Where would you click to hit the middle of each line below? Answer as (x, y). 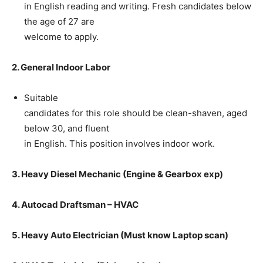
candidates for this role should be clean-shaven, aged (136, 113)
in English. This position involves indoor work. (119, 144)
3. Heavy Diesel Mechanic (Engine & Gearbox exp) (117, 174)
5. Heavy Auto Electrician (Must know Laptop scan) (120, 235)
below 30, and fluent (67, 129)
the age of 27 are (59, 22)
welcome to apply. (61, 37)
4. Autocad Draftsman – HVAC (75, 205)
